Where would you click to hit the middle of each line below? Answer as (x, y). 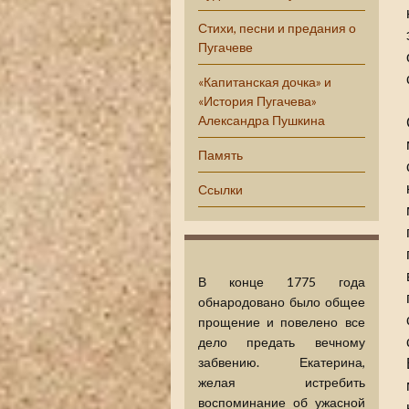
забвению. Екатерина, (282, 362)
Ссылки (220, 189)
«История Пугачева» (257, 101)
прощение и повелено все (282, 322)
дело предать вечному (282, 342)
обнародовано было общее (282, 302)
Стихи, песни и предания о (277, 28)
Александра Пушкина (262, 120)
